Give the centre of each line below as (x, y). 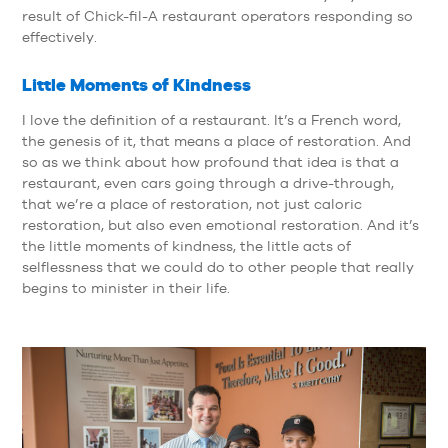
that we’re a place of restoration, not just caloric (191, 204)
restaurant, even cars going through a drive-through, (207, 183)
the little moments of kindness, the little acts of (186, 246)
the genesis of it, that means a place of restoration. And (216, 141)
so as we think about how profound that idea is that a (210, 162)
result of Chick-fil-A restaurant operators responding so (217, 15)
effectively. (59, 36)
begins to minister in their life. (125, 288)
